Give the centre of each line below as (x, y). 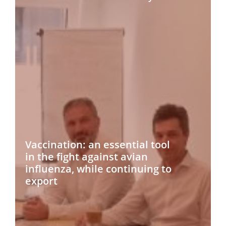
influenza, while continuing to (98, 168)
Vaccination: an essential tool (98, 144)
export (41, 181)
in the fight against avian (87, 156)
